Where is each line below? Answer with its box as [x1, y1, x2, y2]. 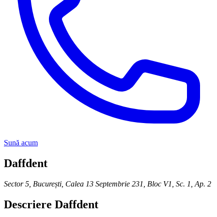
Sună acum [4, 139, 38, 147]
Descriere [4, 198, 52, 211]
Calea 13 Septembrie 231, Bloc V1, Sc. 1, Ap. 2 [65, 179, 211, 188]
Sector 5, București [4, 179, 62, 188]
